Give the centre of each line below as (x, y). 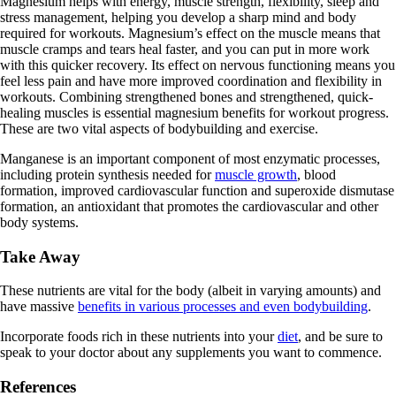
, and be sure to (340, 337)
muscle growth (256, 174)
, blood (316, 174)
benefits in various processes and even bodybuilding (223, 307)
